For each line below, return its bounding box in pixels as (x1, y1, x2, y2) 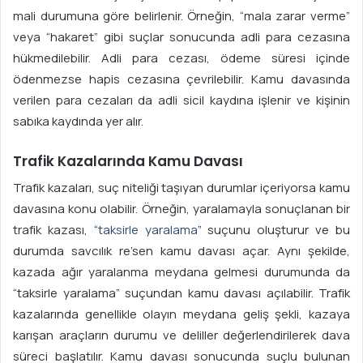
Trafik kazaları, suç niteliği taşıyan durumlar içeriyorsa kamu (13, 179, 350, 197)
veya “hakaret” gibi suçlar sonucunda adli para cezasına (13, 28, 350, 45)
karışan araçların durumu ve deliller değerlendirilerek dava (13, 327, 350, 344)
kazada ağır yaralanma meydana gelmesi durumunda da (13, 263, 350, 281)
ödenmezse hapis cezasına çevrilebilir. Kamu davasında (13, 70, 350, 88)
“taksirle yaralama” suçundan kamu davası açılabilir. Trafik (13, 284, 350, 302)
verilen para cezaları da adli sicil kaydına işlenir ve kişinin (13, 91, 350, 109)
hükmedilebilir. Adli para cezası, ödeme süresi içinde (13, 49, 350, 66)
